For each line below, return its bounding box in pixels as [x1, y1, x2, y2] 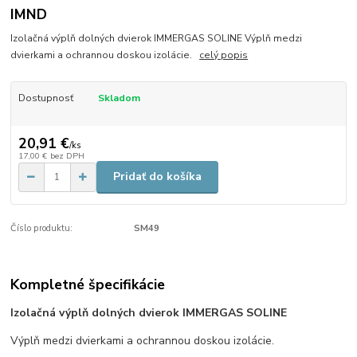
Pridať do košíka [113, 169, 202, 185]
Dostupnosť [18, 92, 73, 105]
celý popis [199, 49, 249, 62]
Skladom [97, 92, 140, 105]
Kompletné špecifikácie [10, 275, 166, 295]
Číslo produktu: [10, 222, 73, 234]
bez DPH [49, 149, 84, 162]
